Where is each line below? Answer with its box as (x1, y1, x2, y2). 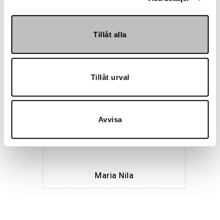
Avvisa (98, 115, 122, 124)
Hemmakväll (91, 46, 137, 58)
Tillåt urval (90, 73, 130, 82)
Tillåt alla (93, 30, 127, 39)
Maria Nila (95, 170, 134, 182)
